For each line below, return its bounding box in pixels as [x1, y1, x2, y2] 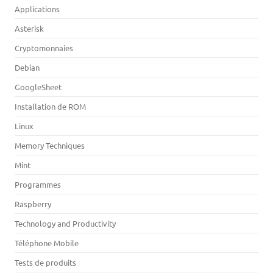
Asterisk [15, 23, 44, 34]
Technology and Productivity [15, 218, 116, 229]
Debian [15, 62, 40, 73]
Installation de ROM [15, 101, 86, 112]
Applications [15, 4, 60, 14]
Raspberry [15, 199, 51, 209]
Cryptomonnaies [15, 43, 73, 53]
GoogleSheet [15, 82, 62, 92]
